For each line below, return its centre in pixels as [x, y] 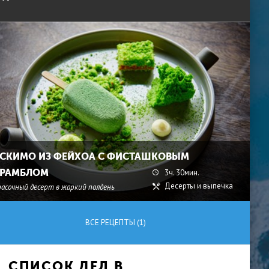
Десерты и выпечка [199, 186]
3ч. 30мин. [182, 172]
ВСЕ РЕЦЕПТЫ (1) [115, 222]
